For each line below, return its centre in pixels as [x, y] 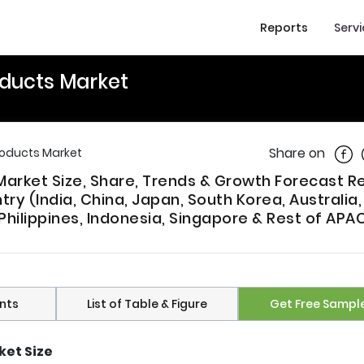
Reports [284, 27]
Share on [297, 153]
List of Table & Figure [147, 304]
